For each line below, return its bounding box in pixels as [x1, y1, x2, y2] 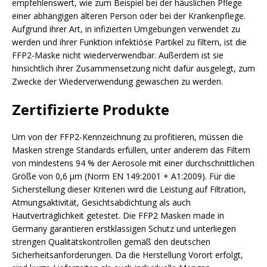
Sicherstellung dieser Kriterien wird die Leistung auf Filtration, [12, 183, 246, 195]
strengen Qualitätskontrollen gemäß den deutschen [12, 235, 210, 247]
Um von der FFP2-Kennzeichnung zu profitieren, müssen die [12, 131, 243, 142]
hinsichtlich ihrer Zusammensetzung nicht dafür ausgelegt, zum [12, 62, 255, 74]
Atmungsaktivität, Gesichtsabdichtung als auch [12, 196, 191, 208]
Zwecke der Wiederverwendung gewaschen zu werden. [12, 75, 223, 87]
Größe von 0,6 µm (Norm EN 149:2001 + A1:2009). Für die [12, 170, 235, 182]
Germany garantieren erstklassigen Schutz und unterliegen [12, 222, 236, 234]
